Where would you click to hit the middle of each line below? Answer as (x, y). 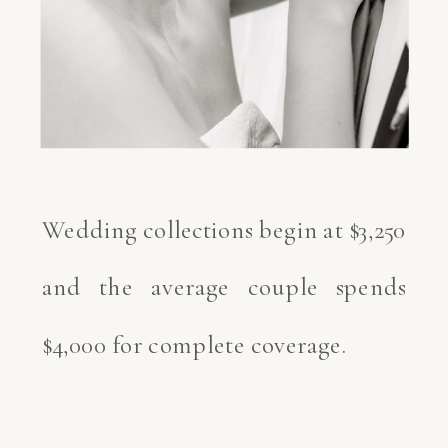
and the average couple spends (224, 287)
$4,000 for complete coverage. (197, 344)
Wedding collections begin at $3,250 (224, 229)
